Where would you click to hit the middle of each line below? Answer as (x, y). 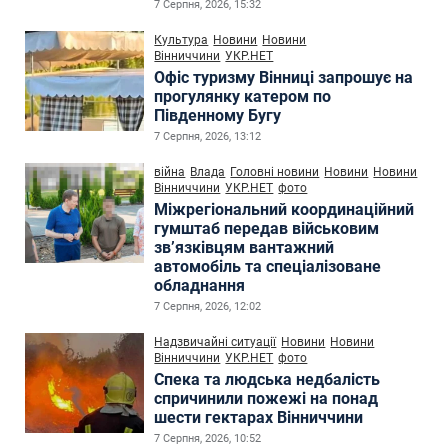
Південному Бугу (218, 115)
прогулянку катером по (243, 96)
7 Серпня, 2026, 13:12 (208, 136)
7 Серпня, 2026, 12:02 (208, 306)
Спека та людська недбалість (267, 379)
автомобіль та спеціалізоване (268, 266)
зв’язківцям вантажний (244, 247)
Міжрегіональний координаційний (284, 209)
